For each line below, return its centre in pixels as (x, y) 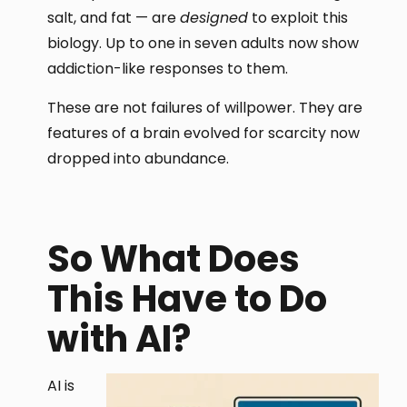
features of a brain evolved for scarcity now (204, 133)
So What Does (174, 259)
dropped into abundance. (139, 158)
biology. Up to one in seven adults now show (203, 44)
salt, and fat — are (114, 18)
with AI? (119, 339)
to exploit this (298, 18)
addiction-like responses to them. (168, 69)
